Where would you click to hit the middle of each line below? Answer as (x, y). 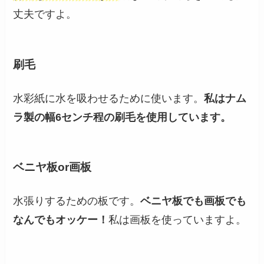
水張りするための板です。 (77, 201)
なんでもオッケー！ (61, 220)
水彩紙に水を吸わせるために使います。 (109, 98)
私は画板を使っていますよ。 (178, 220)
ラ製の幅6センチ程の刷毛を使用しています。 (122, 117)
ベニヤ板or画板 (52, 167)
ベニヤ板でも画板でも (194, 201)
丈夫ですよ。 (45, 14)
